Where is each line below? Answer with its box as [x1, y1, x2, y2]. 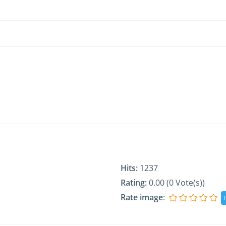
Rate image [121, 192, 163, 203]
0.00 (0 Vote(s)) [147, 177, 205, 188]
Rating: [121, 177, 147, 188]
